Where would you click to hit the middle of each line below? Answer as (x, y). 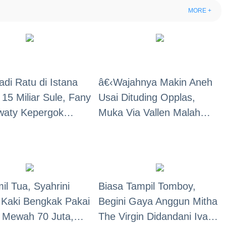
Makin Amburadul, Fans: (153, 128)
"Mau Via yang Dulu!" (146, 143)
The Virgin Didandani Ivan (156, 216)
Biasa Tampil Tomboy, (147, 186)
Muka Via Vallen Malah (150, 113)
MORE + (200, 10)
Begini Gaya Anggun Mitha (158, 201)
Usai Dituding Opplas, (147, 98)
